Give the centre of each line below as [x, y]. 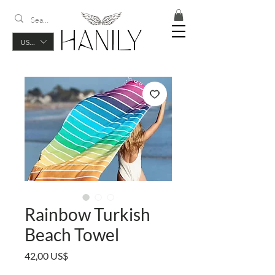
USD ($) [33, 42]
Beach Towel [72, 235]
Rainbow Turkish [87, 215]
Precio [81, 255]
